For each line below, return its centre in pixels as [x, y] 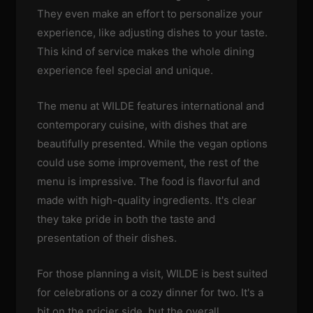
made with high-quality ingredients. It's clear [147, 201]
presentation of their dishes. [107, 238]
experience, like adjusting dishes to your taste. [153, 33]
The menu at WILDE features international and [151, 106]
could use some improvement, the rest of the [148, 163]
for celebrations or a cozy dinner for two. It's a [151, 293]
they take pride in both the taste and [126, 219]
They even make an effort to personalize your [150, 14]
